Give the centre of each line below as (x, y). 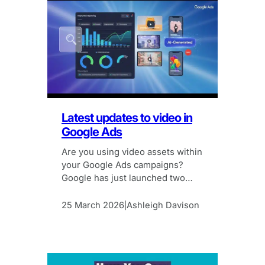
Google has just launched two (123, 178)
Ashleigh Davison (163, 205)
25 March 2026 (93, 205)
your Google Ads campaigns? (122, 165)
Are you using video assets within (132, 152)
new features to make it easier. (126, 191)
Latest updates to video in (127, 117)
